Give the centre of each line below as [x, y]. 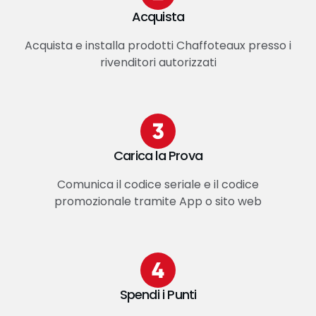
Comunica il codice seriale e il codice [158, 185]
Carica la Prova [158, 156]
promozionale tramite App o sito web [158, 202]
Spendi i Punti [158, 295]
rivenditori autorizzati [158, 63]
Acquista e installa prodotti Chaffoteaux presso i [158, 46]
